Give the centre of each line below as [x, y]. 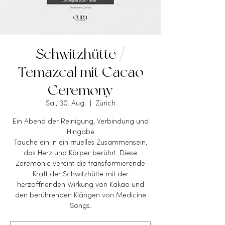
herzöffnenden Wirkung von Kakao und [80, 185]
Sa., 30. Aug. [66, 104]
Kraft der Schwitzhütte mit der [80, 175]
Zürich [105, 104]
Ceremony [80, 90]
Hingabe [80, 132]
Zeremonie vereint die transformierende [80, 164]
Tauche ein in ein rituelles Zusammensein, [80, 143]
